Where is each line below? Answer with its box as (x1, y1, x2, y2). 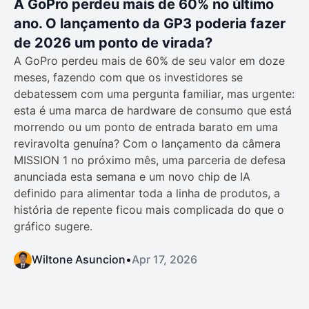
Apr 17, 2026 (132, 252, 197, 266)
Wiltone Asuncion (32, 252, 126, 266)
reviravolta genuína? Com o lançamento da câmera (14, 136, 281, 150)
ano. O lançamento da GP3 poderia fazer (14, 14, 286, 32)
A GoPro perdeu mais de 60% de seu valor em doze (14, 53, 285, 68)
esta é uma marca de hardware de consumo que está (14, 103, 292, 117)
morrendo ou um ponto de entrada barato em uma (14, 119, 278, 134)
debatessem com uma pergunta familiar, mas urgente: (14, 86, 295, 101)
